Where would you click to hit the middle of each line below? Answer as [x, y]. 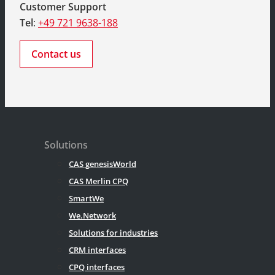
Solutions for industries [113, 233]
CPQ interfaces [97, 267]
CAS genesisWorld [103, 164]
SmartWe [86, 199]
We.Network [92, 216]
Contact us [56, 54]
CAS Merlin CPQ [99, 181]
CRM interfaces [97, 250]
